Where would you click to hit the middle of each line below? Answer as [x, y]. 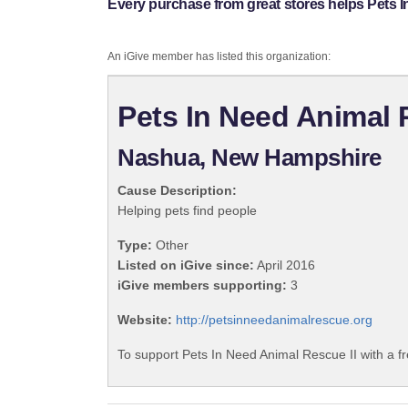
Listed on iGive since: [186, 265]
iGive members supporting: [202, 286]
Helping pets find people [187, 211]
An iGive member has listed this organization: [219, 57]
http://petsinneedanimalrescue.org [274, 320]
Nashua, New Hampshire [250, 158]
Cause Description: [177, 191]
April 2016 [285, 265]
